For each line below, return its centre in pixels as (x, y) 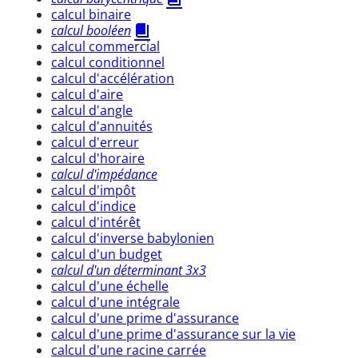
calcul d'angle (92, 110)
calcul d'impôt (93, 190)
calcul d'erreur (95, 142)
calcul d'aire (87, 94)
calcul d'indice (93, 206)
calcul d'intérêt (96, 222)
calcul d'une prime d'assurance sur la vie (173, 334)
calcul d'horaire (98, 158)
